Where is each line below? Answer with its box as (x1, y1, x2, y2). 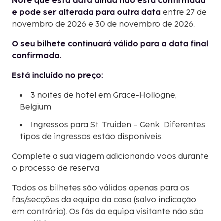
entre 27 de (161, 7, 207, 17)
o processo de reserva (12, 163, 99, 173)
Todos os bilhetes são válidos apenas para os (12, 183, 189, 193)
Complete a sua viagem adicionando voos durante (12, 151, 209, 161)
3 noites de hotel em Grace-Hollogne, (31, 90, 177, 100)
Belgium (20, 102, 51, 112)
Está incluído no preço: (12, 71, 103, 80)
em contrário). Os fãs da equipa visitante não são (12, 207, 204, 217)
